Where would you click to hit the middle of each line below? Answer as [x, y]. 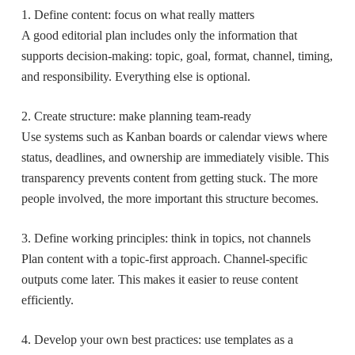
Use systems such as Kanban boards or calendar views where [174, 136]
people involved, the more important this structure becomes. [170, 198]
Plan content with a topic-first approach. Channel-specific [164, 258]
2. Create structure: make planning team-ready [136, 116]
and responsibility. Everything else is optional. [136, 76]
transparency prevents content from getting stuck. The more [169, 177]
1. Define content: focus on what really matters [137, 14]
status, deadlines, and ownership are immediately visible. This [175, 157]
